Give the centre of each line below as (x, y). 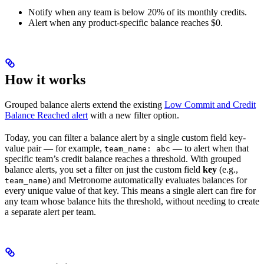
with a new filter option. (133, 115)
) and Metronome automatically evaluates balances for (147, 180)
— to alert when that (209, 148)
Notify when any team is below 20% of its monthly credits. (138, 12)
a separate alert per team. (50, 212)
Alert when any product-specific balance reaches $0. (126, 22)
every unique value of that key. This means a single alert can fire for (130, 190)
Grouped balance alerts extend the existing (85, 104)
